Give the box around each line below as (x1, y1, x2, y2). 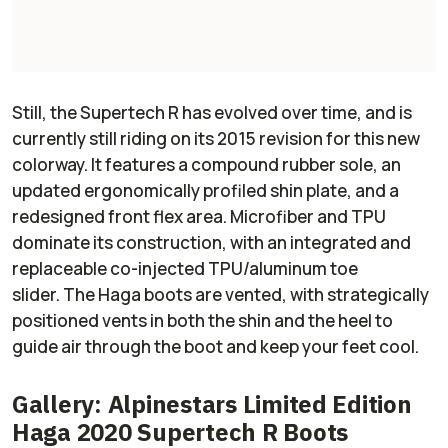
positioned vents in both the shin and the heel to (12, 309, 393, 333)
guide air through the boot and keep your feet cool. (12, 335, 425, 359)
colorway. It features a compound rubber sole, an (12, 153, 401, 177)
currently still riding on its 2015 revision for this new (12, 127, 420, 151)
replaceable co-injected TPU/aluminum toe (12, 257, 358, 281)
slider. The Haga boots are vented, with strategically (12, 283, 429, 307)
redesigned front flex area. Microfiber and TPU (12, 205, 386, 229)
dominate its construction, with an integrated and (12, 231, 411, 255)
